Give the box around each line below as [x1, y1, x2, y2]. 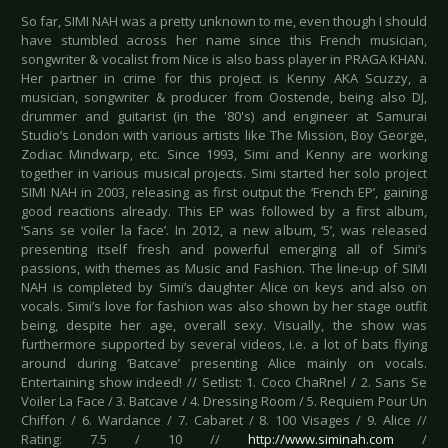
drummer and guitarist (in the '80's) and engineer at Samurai [21, 107, 427, 126]
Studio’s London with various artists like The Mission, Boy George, [21, 126, 427, 145]
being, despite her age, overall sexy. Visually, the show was [21, 316, 427, 335]
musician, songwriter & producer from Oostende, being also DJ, [21, 88, 427, 107]
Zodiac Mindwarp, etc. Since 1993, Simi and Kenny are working [21, 145, 427, 164]
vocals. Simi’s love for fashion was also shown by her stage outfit [21, 297, 427, 316]
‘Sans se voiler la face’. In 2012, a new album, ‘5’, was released [21, 221, 427, 240]
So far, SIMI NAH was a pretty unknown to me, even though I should [21, 12, 427, 31]
